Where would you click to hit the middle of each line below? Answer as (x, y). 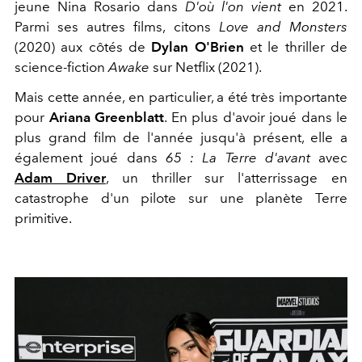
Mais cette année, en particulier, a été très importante (181, 97)
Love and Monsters (283, 27)
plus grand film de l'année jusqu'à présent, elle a (181, 138)
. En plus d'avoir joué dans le (256, 118)
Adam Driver (60, 178)
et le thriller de (296, 47)
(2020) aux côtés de (83, 47)
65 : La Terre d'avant (238, 158)
